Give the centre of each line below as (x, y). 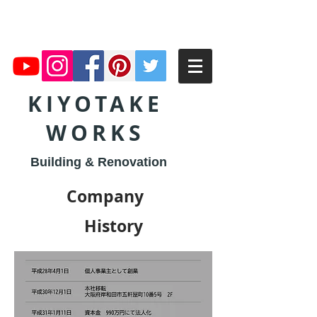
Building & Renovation (98, 162)
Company (113, 196)
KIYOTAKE (96, 104)
